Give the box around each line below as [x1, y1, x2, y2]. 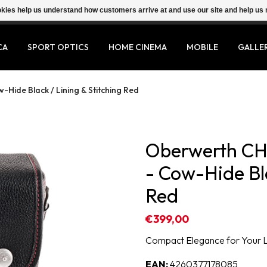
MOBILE [187, 42, 218, 52]
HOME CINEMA [108, 42, 167, 52]
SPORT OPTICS [27, 42, 89, 52]
